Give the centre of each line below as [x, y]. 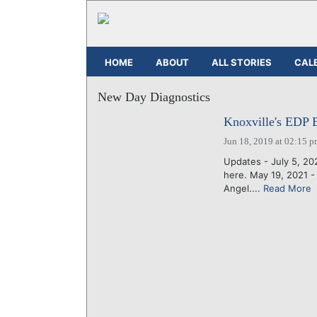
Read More [287, 188]
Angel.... [243, 188]
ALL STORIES [242, 62]
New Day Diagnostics [154, 97]
